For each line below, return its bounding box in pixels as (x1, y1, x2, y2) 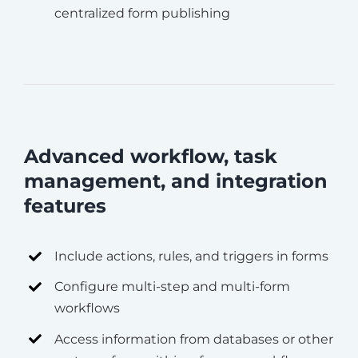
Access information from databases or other (54, 331, 334, 347)
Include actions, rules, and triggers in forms (54, 249, 329, 265)
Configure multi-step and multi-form (54, 279, 291, 295)
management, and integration (23, 169, 328, 193)
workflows (54, 300, 121, 316)
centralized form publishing (54, 5, 231, 21)
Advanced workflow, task (23, 145, 277, 169)
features (23, 194, 106, 218)
